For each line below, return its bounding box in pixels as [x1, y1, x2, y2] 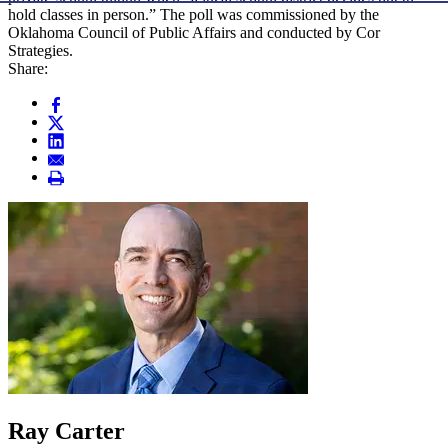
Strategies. [8, 42, 73, 60]
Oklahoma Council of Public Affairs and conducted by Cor [8, 24, 380, 42]
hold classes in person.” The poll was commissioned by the [8, 6, 379, 24]
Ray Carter [8, 418, 125, 445]
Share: [8, 60, 48, 78]
